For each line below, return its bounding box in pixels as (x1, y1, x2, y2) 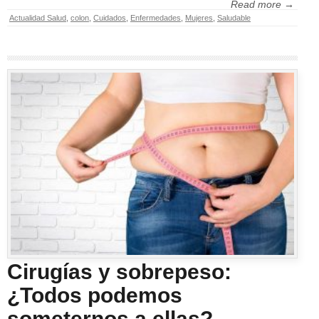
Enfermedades (130, 14, 181, 23)
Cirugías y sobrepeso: (7, 260, 231, 284)
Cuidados (93, 14, 126, 23)
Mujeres (185, 14, 213, 23)
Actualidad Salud (9, 14, 66, 23)
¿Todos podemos (7, 283, 182, 308)
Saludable (217, 14, 251, 23)
